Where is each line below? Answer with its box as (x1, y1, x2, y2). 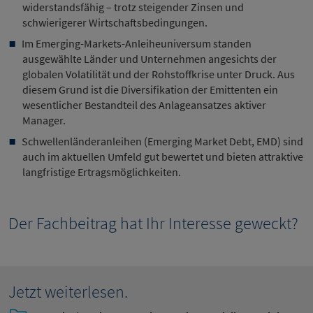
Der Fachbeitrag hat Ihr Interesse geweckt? (8, 212, 298, 235)
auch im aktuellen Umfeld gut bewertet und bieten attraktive (22, 150, 303, 164)
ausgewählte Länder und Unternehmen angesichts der (22, 52, 277, 66)
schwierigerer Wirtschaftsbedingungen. (22, 15, 210, 30)
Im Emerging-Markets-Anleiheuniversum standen (22, 36, 252, 51)
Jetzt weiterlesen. (8, 281, 128, 303)
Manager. (22, 113, 68, 128)
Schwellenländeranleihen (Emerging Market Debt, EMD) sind (22, 134, 303, 149)
